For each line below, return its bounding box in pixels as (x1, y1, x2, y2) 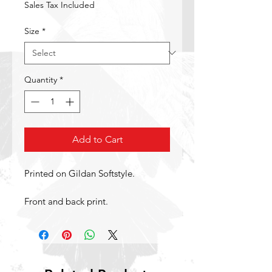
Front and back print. (24, 195, 108, 207)
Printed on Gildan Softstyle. (24, 167, 135, 179)
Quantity (24, 73, 57, 85)
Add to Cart (72, 133, 123, 145)
